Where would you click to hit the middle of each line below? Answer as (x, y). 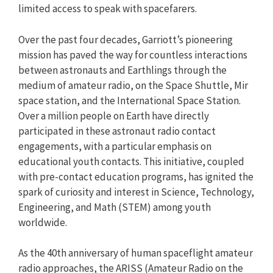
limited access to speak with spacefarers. (108, 9)
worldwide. (43, 222)
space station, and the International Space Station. (129, 100)
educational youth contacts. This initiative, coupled (131, 161)
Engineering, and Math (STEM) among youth (115, 207)
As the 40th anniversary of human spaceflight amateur (136, 253)
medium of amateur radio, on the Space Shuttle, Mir (133, 85)
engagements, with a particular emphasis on (115, 146)
